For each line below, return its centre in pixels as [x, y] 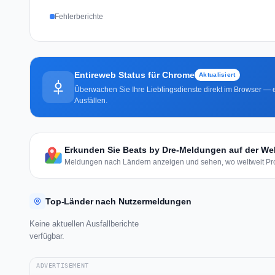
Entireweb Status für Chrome [134, 75]
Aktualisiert [217, 74]
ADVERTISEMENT [63, 265]
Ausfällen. [91, 100]
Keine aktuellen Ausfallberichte [84, 223]
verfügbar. [47, 236]
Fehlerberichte [79, 16]
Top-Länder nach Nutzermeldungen [118, 201]
